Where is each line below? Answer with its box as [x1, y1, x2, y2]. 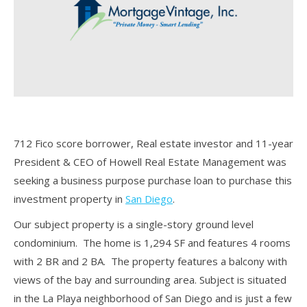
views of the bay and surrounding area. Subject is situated [14, 272, 286, 286]
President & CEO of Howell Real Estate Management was [14, 154, 286, 169]
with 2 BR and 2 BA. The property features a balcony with [14, 254, 287, 268]
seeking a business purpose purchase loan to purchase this [14, 173, 292, 187]
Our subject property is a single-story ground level [14, 217, 254, 231]
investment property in [14, 191, 125, 206]
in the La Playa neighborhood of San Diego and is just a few [14, 291, 292, 305]
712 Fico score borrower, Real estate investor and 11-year [14, 136, 293, 150]
